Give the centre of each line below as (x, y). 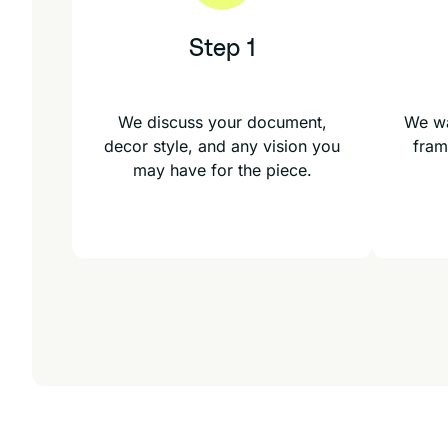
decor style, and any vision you (222, 146)
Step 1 (222, 49)
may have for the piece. (222, 170)
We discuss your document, (222, 122)
